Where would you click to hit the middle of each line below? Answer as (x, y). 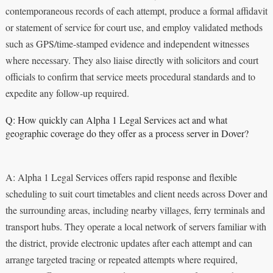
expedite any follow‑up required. (67, 93)
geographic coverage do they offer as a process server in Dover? (127, 133)
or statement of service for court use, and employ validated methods (134, 27)
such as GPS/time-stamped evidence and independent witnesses (127, 43)
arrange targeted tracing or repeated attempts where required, (121, 259)
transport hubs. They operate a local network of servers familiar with (136, 226)
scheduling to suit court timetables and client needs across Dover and (136, 193)
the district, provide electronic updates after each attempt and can (129, 243)
